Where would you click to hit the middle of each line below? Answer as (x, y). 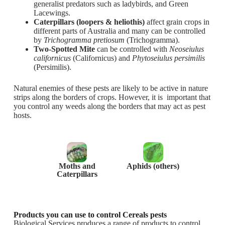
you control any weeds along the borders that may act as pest (109, 106)
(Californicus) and (101, 58)
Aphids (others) (153, 166)
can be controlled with (132, 49)
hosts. (22, 115)
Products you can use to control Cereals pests (90, 215)
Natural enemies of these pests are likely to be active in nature (110, 88)
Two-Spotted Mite (64, 49)
